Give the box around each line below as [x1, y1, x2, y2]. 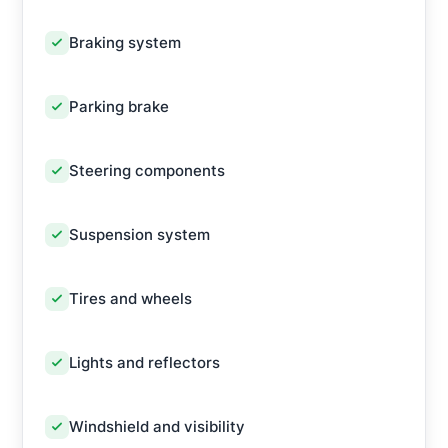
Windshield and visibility [69, 417, 245, 436]
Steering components [69, 161, 225, 180]
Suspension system [69, 225, 210, 244]
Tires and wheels [69, 289, 192, 308]
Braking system [69, 33, 181, 52]
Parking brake [69, 97, 169, 116]
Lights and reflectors [69, 353, 220, 372]
